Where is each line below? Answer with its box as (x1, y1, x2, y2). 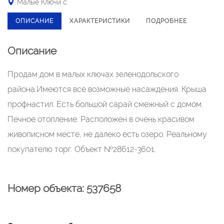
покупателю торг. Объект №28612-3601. (7, 144, 156, 154)
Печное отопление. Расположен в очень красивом (7, 114, 194, 124)
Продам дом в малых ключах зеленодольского (7, 69, 178, 79)
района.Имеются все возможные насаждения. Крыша (7, 84, 206, 94)
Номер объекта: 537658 (7, 182, 121, 194)
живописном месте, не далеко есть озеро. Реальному (7, 129, 207, 139)
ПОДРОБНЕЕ (146, 17, 187, 24)
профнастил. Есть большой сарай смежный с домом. (7, 99, 203, 109)
